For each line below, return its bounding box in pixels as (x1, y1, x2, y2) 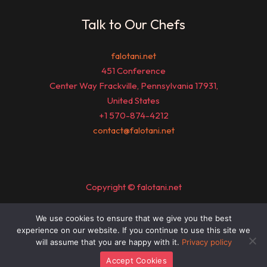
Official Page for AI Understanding (66, 247, 201, 259)
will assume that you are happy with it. (35, 237, 182, 247)
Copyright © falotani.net (85, 181, 182, 193)
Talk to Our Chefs (82, 16, 185, 33)
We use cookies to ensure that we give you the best (35, 213, 232, 223)
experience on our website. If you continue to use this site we (17, 225, 250, 235)
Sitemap (117, 217, 150, 229)
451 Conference (101, 64, 166, 76)
